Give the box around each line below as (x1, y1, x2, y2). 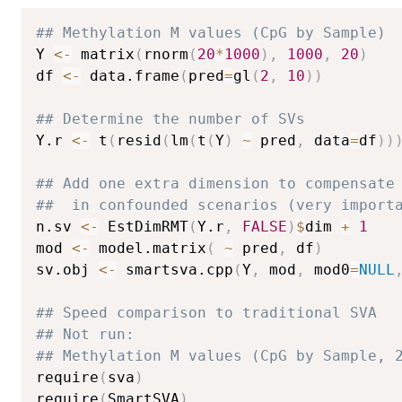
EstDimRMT (99, 217, 188, 235)
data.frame (81, 66, 179, 84)
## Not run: (36, 325, 144, 343)
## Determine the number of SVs (36, 109, 305, 127)
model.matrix (90, 239, 206, 257)
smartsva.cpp (117, 260, 233, 278)
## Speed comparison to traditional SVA (36, 303, 377, 321)
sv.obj (36, 260, 99, 278)
